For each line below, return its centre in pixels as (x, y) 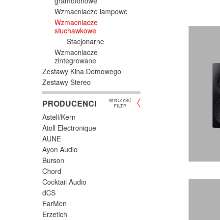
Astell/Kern (59, 117)
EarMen (55, 203)
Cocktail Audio (64, 181)
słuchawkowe (75, 30)
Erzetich (55, 214)
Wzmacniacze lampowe (91, 11)
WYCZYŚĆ (120, 100)
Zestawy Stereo (67, 82)
